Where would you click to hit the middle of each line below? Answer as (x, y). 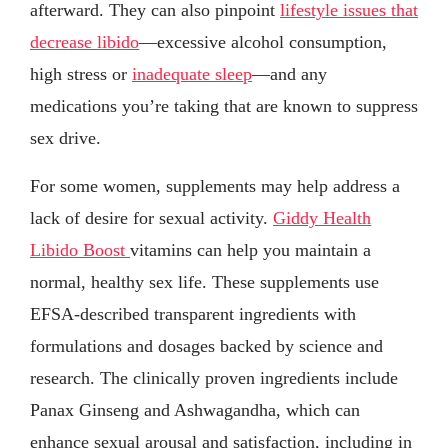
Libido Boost (80, 249)
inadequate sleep (192, 73)
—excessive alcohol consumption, (263, 41)
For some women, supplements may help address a (215, 185)
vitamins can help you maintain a (250, 249)
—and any (289, 73)
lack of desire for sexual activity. (151, 217)
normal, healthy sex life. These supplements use (204, 281)
